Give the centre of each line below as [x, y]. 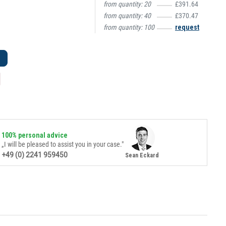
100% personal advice [34, 135]
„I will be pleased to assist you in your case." [62, 144]
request [187, 27]
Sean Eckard [142, 155]
